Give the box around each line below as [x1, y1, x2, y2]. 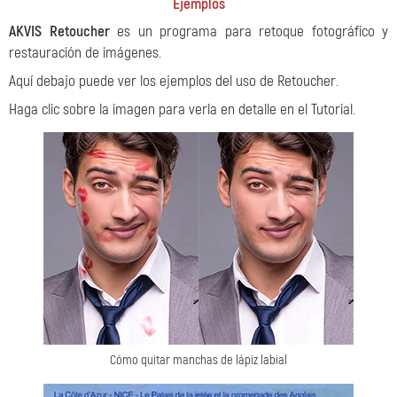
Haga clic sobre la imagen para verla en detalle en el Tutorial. [9, 100, 355, 119]
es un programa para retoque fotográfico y [109, 22, 388, 41]
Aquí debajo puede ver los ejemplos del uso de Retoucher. [9, 72, 339, 90]
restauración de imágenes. [9, 43, 161, 62]
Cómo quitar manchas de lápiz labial [110, 352, 287, 369]
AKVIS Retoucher [9, 22, 110, 41]
